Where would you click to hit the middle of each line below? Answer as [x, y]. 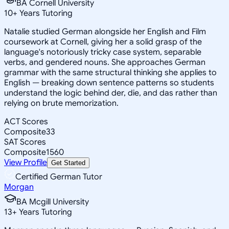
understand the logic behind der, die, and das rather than [111, 93]
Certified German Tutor [59, 177]
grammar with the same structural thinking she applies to [110, 72]
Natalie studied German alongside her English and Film [105, 31]
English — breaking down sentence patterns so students [109, 83]
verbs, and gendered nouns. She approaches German [105, 62]
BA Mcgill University [53, 202]
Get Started [68, 163]
